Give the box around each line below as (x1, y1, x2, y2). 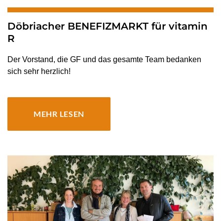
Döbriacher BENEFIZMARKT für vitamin (7, 20, 208, 32)
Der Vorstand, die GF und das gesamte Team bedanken (7, 55, 201, 64)
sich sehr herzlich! (7, 67, 71, 75)
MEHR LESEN (34, 109, 85, 118)
